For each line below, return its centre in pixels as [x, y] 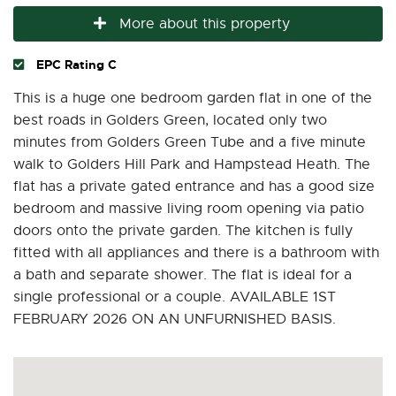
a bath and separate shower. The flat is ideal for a [183, 274]
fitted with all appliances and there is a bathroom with [196, 252]
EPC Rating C [75, 64]
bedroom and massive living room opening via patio [189, 208]
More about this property [204, 23]
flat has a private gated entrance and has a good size [194, 186]
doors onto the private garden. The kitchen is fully [183, 230]
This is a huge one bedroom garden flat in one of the [193, 98]
